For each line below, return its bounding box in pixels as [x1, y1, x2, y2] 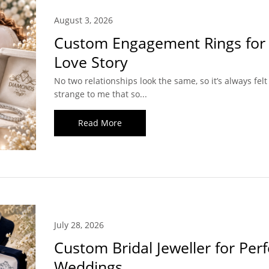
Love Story [53, 52, 128, 73]
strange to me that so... [53, 88, 147, 100]
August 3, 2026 [53, 14, 113, 26]
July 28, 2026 [53, 219, 104, 231]
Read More [77, 117, 122, 129]
